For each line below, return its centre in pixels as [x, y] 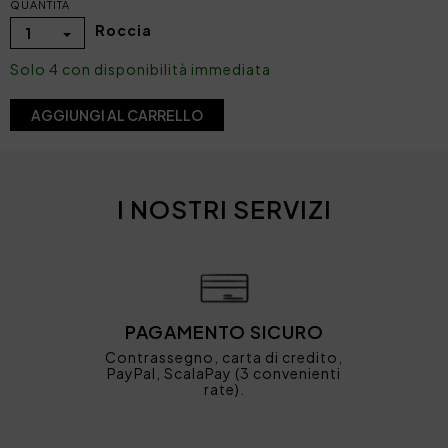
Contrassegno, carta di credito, [224, 357]
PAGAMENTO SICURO [224, 332]
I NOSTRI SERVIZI [224, 208]
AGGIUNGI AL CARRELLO [117, 114]
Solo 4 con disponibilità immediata [140, 68]
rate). [224, 389]
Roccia [123, 30]
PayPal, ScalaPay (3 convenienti [224, 373]
